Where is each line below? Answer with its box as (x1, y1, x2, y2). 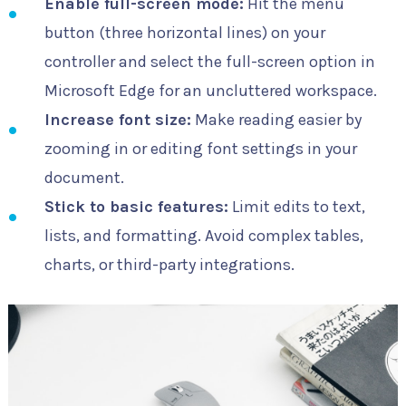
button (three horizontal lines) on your (43, 23, 325, 43)
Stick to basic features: (43, 197, 228, 217)
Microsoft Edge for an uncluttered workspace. (43, 81, 377, 101)
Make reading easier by (190, 110, 362, 130)
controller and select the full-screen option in (43, 52, 375, 72)
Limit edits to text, (227, 197, 365, 217)
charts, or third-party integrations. (43, 255, 295, 275)
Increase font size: (43, 110, 191, 130)
